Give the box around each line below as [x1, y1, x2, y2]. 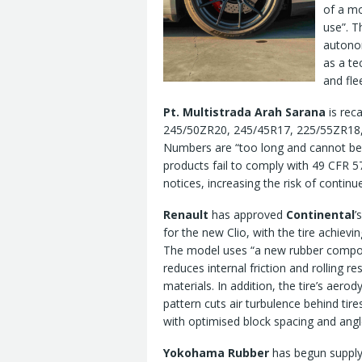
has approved [208, 207, 286, 223]
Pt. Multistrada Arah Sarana [163, 104, 326, 120]
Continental [286, 207, 355, 223]
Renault [163, 207, 208, 223]
